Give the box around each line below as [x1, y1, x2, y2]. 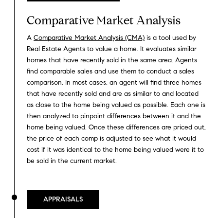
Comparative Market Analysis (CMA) [34, 34, 145, 42]
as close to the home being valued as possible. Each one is [27, 101, 205, 109]
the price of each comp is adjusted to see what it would [27, 134, 196, 143]
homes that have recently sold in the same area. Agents [27, 56, 197, 65]
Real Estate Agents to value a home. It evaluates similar [27, 45, 197, 54]
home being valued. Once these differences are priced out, [27, 123, 206, 132]
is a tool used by [145, 34, 196, 42]
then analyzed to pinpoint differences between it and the [27, 112, 201, 121]
